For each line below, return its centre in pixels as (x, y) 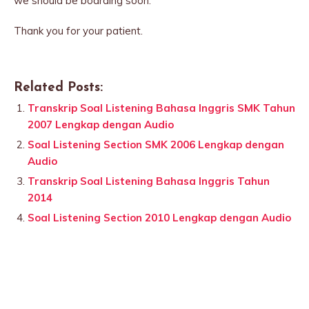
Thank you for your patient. (78, 31)
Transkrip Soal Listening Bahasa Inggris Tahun (149, 181)
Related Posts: (58, 88)
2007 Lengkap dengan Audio (101, 124)
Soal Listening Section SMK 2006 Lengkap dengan (156, 144)
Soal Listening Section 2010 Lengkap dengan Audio (159, 218)
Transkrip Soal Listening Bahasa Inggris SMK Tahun (161, 108)
